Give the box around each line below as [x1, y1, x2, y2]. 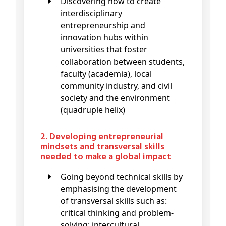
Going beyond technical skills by [61, 171, 67, 183]
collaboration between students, [61, 56, 185, 68]
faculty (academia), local [61, 68, 152, 80]
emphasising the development [61, 183, 177, 195]
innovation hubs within [61, 32, 148, 43]
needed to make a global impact [40, 150, 171, 165]
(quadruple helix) [61, 104, 125, 116]
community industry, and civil [61, 80, 172, 92]
